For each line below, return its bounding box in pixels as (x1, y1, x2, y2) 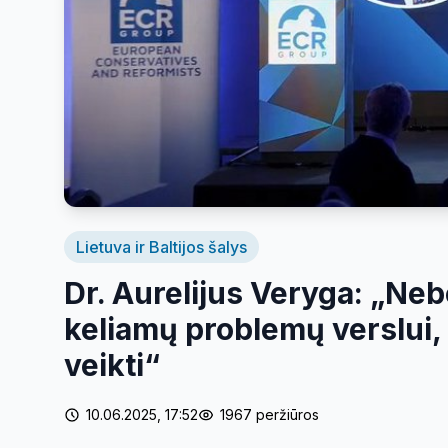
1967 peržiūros (220, 406, 319, 424)
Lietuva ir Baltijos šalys (76, 237, 247, 258)
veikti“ (64, 347, 160, 384)
